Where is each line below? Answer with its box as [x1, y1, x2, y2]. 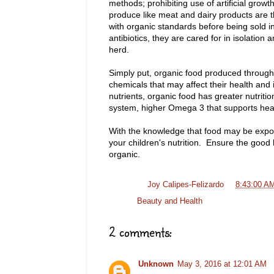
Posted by [109, 180, 147, 190]
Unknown [138, 259, 174, 268]
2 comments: [109, 222, 172, 242]
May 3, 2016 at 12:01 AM [177, 259, 267, 268]
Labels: [109, 197, 137, 206]
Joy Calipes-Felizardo [147, 180, 224, 190]
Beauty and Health [137, 197, 202, 206]
